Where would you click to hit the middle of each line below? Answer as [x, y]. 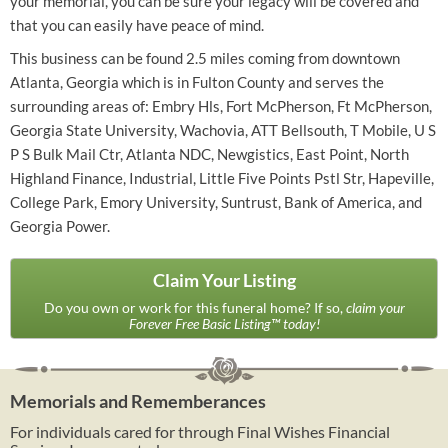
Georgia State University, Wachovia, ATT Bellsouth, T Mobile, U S [223, 130]
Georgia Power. [60, 226]
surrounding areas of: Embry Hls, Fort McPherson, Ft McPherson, [221, 106]
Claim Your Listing [224, 280]
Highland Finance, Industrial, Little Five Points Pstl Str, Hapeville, [222, 178]
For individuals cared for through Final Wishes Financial [200, 431]
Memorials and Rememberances [138, 401]
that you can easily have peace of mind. [137, 25]
